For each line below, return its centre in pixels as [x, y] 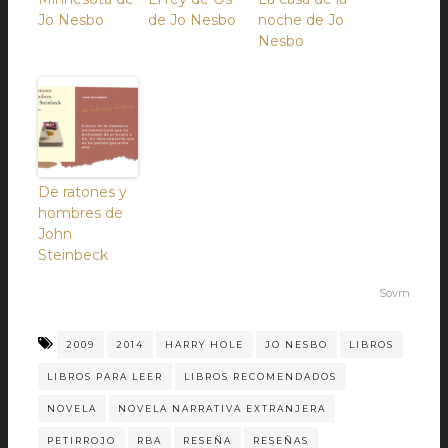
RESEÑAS [281, 440]
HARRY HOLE [204, 344]
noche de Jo [301, 20]
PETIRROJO [81, 440]
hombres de [80, 213]
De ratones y [82, 192]
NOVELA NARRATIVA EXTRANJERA [222, 408]
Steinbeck [73, 255]
